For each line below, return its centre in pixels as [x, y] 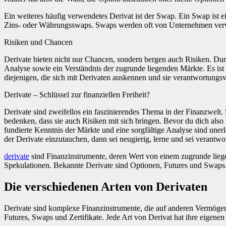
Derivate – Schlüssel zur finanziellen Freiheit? [77, 94]
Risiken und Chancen [38, 42]
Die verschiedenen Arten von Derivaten [106, 186]
